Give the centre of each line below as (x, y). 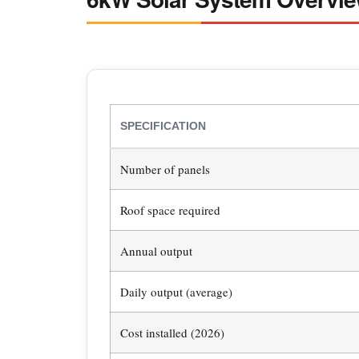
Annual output (156, 251)
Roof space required (170, 210)
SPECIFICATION (163, 126)
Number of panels (165, 169)
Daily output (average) (176, 292)
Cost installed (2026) (172, 333)
